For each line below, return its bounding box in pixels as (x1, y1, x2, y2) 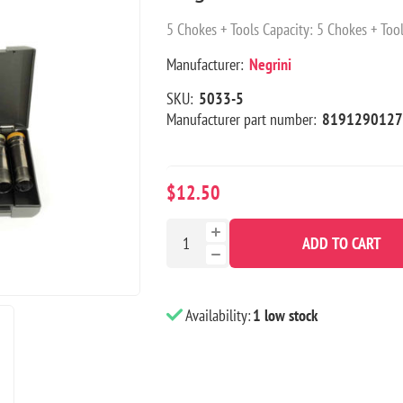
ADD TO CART (301, 233, 381, 255)
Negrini (248, 54, 291, 76)
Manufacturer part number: (166, 109, 317, 130)
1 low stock (252, 305, 318, 327)
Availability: (184, 305, 251, 327)
